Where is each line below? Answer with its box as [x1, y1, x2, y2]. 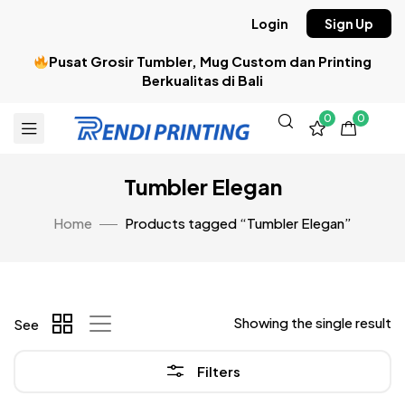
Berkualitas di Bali [142, 71, 263, 89]
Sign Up [325, 15, 373, 32]
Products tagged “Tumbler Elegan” [125, 214, 352, 231]
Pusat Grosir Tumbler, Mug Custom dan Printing [49, 52, 372, 70]
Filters [197, 363, 240, 380]
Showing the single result [233, 314, 391, 331]
